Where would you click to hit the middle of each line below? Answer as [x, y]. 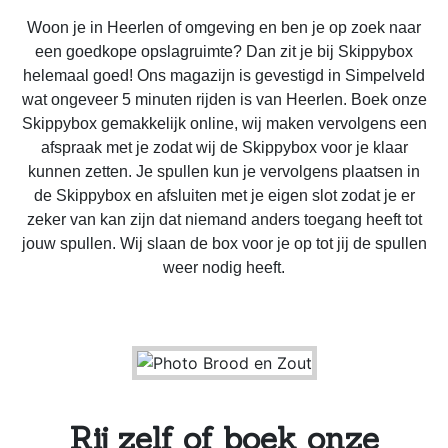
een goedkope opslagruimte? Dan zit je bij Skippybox [224, 51]
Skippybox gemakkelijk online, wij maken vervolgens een [224, 123]
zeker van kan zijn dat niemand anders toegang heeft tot [224, 219]
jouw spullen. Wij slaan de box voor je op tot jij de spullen [224, 243]
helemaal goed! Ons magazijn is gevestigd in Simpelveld [224, 75]
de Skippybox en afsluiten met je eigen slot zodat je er [224, 195]
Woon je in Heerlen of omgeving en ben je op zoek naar [224, 27]
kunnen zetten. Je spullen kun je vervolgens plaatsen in [224, 171]
